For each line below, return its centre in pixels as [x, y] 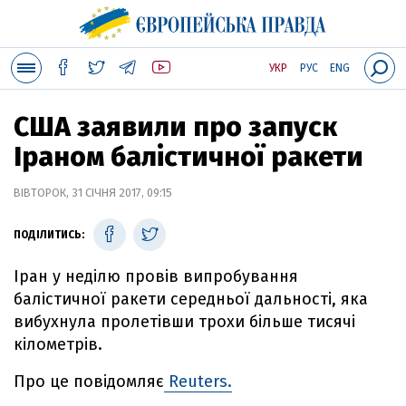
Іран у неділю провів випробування [156, 276]
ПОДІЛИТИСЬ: [49, 235]
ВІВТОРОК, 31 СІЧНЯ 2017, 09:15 [93, 193]
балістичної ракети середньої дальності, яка [191, 299]
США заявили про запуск [175, 127]
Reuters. [198, 382]
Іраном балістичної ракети [188, 157]
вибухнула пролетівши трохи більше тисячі [184, 322]
